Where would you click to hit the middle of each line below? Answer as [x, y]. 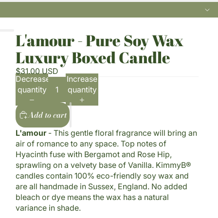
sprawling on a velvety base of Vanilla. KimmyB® [103, 165]
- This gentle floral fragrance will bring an [123, 133]
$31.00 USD [37, 71]
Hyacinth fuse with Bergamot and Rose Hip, [94, 154]
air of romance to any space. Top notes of [91, 144]
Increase [82, 79]
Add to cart [47, 115]
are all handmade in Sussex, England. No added [101, 187]
